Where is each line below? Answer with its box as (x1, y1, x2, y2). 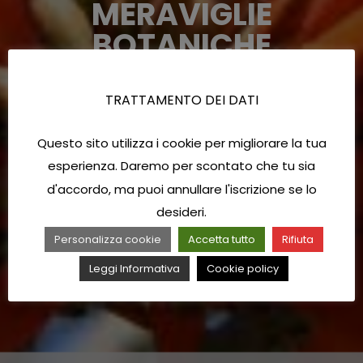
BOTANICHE (92, 23, 271, 67)
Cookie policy (206, 261, 279, 276)
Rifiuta (281, 232, 314, 247)
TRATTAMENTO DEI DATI (105, 90, 258, 109)
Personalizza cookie (53, 232, 161, 247)
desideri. (156, 203, 207, 220)
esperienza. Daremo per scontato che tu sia (48, 157, 315, 175)
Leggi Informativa (88, 261, 180, 276)
